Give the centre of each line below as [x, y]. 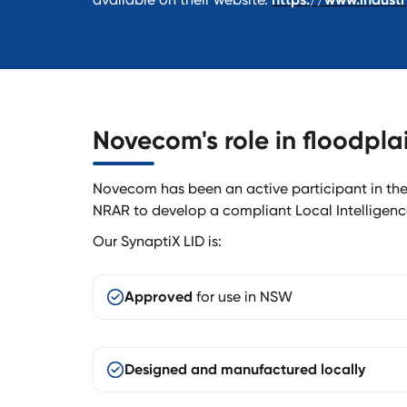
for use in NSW [243, 296]
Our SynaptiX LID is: [157, 241]
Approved [159, 296]
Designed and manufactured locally [245, 369]
